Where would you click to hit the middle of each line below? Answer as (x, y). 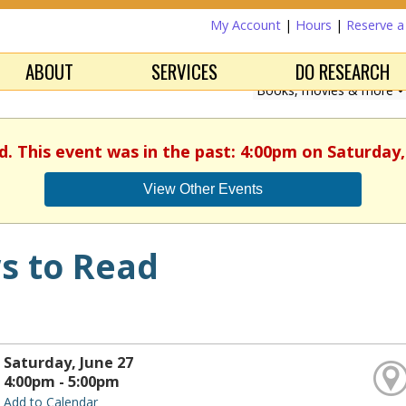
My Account (246, 25)
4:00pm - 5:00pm (61, 382)
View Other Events (203, 189)
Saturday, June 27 (68, 362)
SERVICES (184, 71)
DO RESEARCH (343, 71)
